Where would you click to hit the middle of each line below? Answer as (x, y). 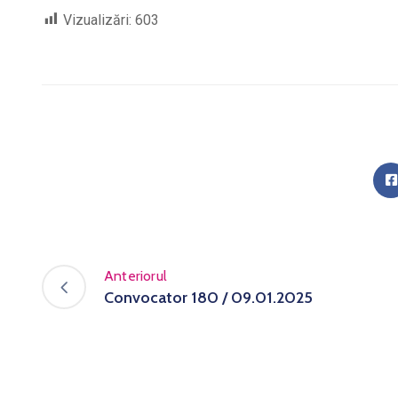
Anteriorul (135, 276)
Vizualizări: (97, 20)
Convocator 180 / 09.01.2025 (208, 298)
